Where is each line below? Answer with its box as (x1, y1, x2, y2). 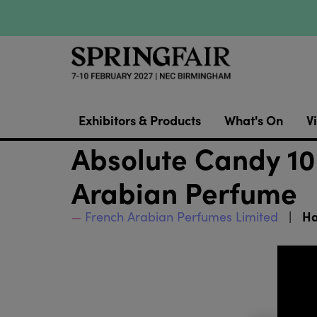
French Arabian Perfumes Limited (84, 208, 278, 226)
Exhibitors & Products (78, 111, 201, 129)
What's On (224, 111, 283, 129)
